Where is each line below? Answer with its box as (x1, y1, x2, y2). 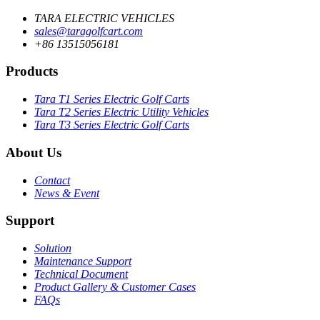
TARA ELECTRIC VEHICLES (34, 11, 174, 24)
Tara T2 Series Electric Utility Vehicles (34, 106, 209, 119)
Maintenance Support (34, 255, 131, 268)
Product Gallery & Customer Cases (34, 281, 196, 294)
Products (6, 64, 58, 79)
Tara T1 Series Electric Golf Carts (34, 93, 189, 106)
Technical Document (34, 268, 128, 281)
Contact (34, 174, 70, 186)
